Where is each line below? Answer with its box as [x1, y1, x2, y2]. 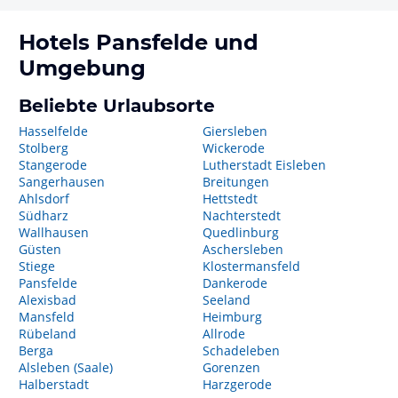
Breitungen [202, 173, 269, 190]
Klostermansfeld [202, 258, 300, 275]
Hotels [19, 29, 96, 55]
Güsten [19, 241, 61, 258]
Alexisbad [19, 291, 76, 308]
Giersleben [202, 123, 267, 139]
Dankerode [202, 275, 267, 291]
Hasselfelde [19, 123, 88, 139]
